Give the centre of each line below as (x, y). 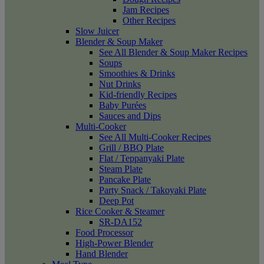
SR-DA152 (121, 222)
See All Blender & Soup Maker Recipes (173, 52)
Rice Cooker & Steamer (120, 211)
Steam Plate (121, 169)
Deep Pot (116, 201)
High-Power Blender (114, 243)
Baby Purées (123, 105)
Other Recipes (149, 20)
